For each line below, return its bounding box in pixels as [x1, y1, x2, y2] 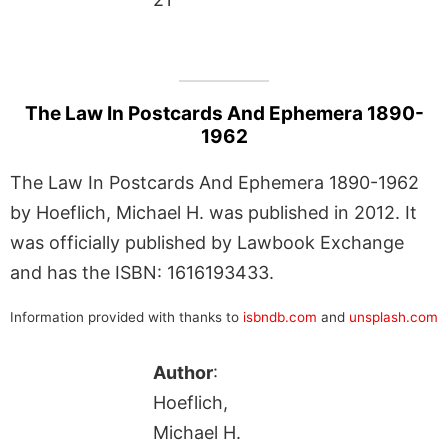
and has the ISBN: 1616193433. [10, 261, 274, 283]
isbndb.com [243, 308, 317, 325]
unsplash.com [349, 308, 438, 325]
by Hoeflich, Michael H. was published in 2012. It [10, 201, 417, 223]
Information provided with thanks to [10, 308, 243, 325]
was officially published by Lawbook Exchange [10, 231, 404, 253]
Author [152, 361, 213, 383]
